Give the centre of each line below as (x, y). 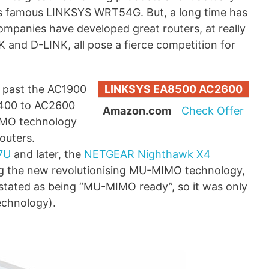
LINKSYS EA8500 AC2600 (173, 89)
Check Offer (213, 111)
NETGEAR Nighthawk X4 (147, 154)
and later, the (47, 154)
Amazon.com (137, 111)
